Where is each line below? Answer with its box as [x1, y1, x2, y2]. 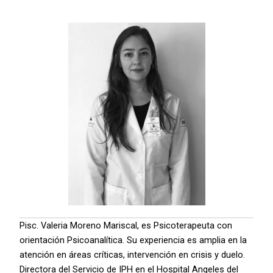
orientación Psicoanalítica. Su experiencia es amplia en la [19, 234, 247, 246]
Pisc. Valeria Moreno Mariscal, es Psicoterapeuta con [19, 219, 233, 231]
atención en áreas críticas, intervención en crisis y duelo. [19, 249, 246, 260]
